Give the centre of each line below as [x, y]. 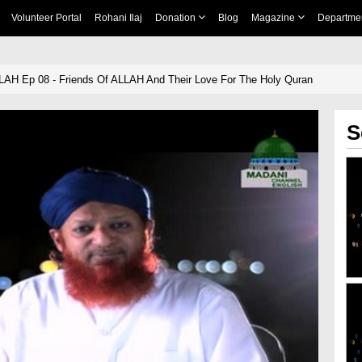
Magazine [274, 18]
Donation [176, 18]
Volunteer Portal [46, 18]
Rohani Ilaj [118, 18]
